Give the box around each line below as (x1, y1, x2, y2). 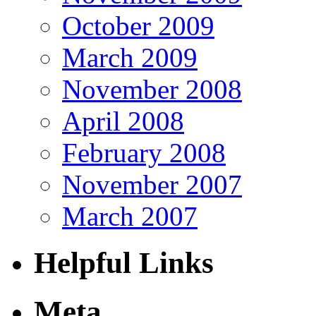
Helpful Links (34, 246, 214, 280)
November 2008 (62, 73, 242, 104)
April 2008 (62, 105, 184, 136)
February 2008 (62, 137, 226, 168)
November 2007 (62, 169, 242, 200)
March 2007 (62, 200, 197, 231)
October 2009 (62, 10, 214, 41)
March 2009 (62, 42, 197, 73)
